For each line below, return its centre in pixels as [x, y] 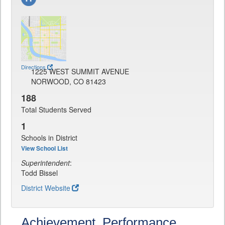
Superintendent [45, 163]
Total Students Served [56, 110]
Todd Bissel [39, 173]
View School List [44, 148]
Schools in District [49, 138]
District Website [46, 188]
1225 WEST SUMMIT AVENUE [80, 72]
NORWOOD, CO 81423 [69, 82]
